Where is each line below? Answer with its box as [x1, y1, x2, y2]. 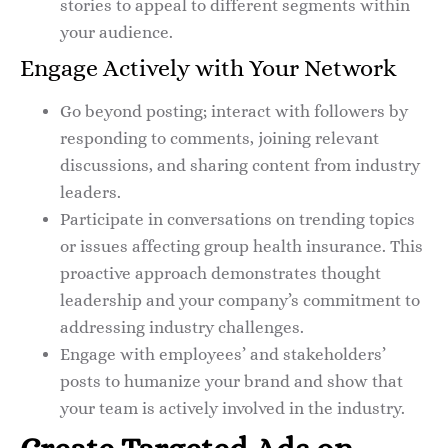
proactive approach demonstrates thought [60, 264, 381, 284]
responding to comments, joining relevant [60, 129, 379, 149]
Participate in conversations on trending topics [60, 210, 415, 230]
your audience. [60, 23, 173, 43]
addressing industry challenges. [60, 318, 304, 338]
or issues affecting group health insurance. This [60, 237, 423, 257]
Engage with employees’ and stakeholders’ [60, 345, 386, 365]
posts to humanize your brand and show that [60, 372, 403, 392]
